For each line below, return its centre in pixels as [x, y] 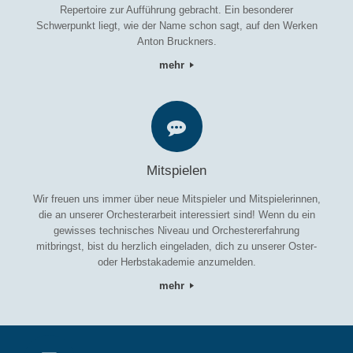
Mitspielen [176, 170]
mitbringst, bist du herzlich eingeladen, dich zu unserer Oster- [176, 247]
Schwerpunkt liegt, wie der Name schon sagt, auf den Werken [176, 25]
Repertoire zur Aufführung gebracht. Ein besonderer [176, 9]
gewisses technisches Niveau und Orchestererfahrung [176, 231]
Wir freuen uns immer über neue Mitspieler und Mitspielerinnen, [176, 199]
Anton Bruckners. [176, 41]
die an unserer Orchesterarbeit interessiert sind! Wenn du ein [176, 215]
